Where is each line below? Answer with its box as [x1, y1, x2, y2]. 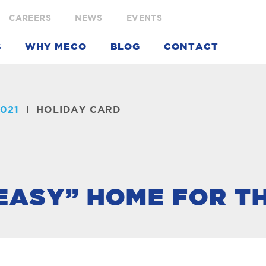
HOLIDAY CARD [36, 105, 122, 115]
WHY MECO [25, 42, 87, 52]
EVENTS [126, 14, 163, 23]
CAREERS [9, 14, 52, 23]
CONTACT [164, 42, 219, 52]
